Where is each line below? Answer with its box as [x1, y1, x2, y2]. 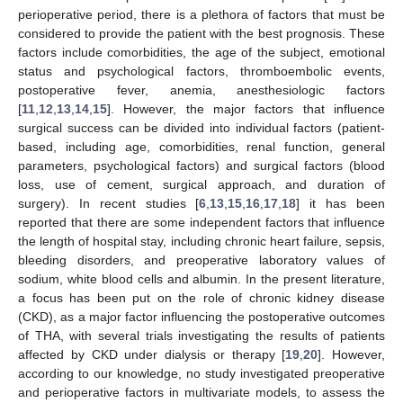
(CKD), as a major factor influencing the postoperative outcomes [18, 309, 385, 324]
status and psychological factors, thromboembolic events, [18, 63, 385, 78]
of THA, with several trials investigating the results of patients [18, 327, 385, 343]
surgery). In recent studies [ [18, 195, 200, 210]
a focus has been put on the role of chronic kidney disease [18, 290, 385, 305]
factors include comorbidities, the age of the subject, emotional [18, 44, 385, 59]
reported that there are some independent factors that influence [18, 214, 385, 229]
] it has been [296, 195, 386, 210]
